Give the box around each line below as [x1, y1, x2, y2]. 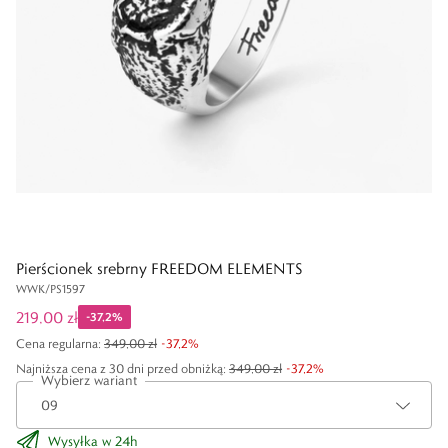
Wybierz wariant [41, 371, 137, 389]
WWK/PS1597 [16, 281, 85, 296]
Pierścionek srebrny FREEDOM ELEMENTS [16, 259, 303, 278]
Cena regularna [16, 335, 98, 351]
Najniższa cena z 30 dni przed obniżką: [16, 360, 226, 376]
